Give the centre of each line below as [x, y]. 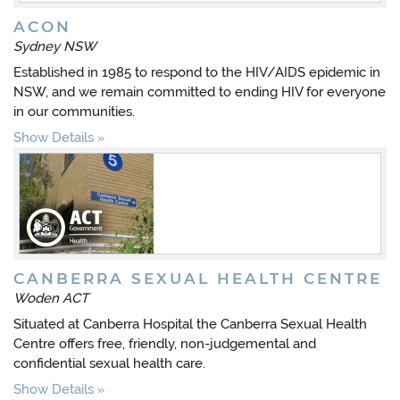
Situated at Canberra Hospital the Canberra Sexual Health [190, 324]
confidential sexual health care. [109, 363]
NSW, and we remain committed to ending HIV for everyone [200, 92]
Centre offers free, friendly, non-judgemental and [165, 344]
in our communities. [76, 112]
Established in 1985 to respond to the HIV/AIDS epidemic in [197, 72]
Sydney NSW [55, 46]
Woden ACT [51, 298]
